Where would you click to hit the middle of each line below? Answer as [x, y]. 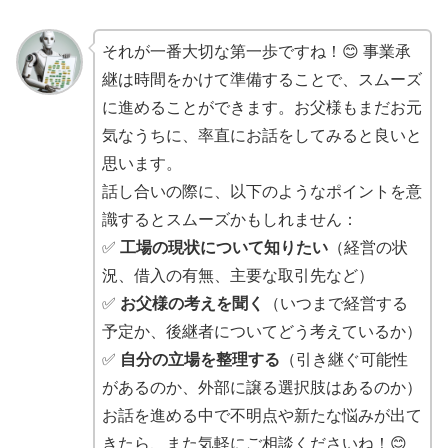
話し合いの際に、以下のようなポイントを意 [261, 191]
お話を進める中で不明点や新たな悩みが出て [261, 415]
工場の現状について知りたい [223, 247]
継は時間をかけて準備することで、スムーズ [261, 79]
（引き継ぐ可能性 [343, 359]
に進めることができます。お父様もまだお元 [261, 107]
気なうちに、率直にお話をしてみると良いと [261, 135]
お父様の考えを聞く [191, 303]
